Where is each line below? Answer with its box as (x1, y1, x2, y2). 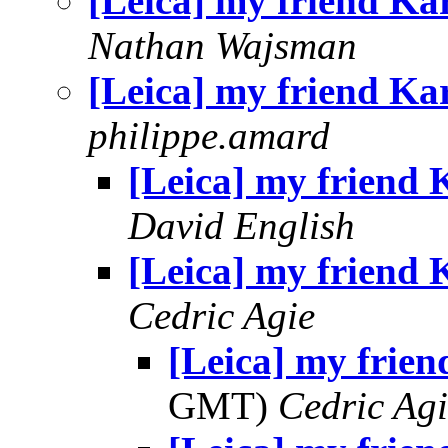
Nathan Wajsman (88, 24, 357, 67)
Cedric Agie (128, 294, 315, 337)
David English (128, 204, 355, 247)
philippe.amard (88, 114, 330, 157)
